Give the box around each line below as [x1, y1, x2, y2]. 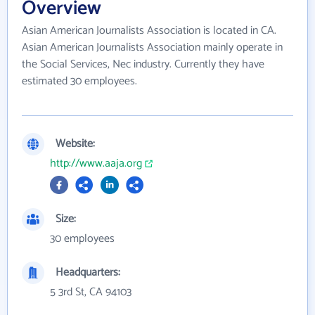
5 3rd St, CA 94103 [50, 282, 131, 302]
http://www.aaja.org [50, 153, 142, 173]
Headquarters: [56, 262, 120, 282]
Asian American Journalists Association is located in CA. [22, 20, 276, 40]
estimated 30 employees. [22, 71, 137, 91]
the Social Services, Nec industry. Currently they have [22, 54, 264, 74]
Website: [56, 134, 95, 153]
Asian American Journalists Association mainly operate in [22, 37, 283, 57]
